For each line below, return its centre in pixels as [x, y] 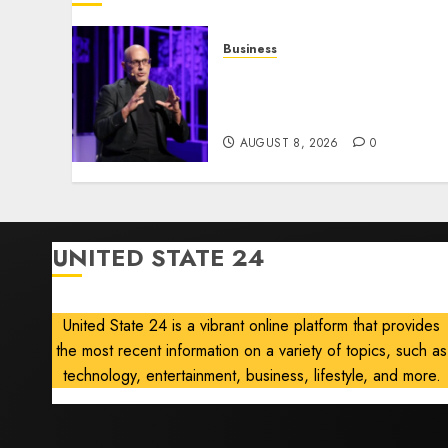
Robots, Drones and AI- [317, 95]
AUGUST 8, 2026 [289, 142]
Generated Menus [295, 117]
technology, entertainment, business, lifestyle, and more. [251, 376]
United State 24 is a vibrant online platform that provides [252, 326]
